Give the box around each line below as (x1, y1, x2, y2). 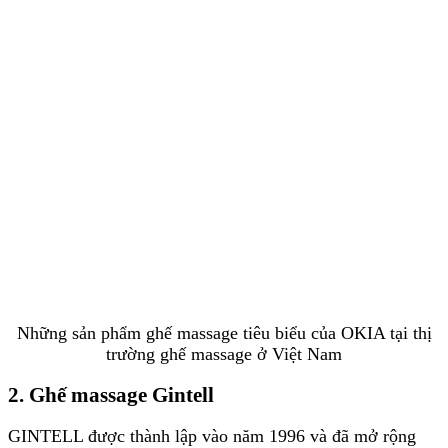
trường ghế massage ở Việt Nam (106, 344, 342, 365)
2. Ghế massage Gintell (8, 384, 214, 406)
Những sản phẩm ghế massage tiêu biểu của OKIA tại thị (16, 323, 432, 344)
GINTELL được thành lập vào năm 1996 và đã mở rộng (8, 425, 416, 446)
